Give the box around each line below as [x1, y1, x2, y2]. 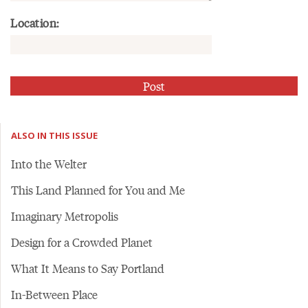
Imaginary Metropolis [11, 208, 118, 224]
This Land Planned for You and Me [11, 181, 185, 198]
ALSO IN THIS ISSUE [11, 129, 98, 142]
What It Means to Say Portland [11, 260, 164, 276]
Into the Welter [11, 155, 87, 172]
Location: [10, 14, 59, 31]
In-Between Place [11, 286, 98, 302]
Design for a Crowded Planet [11, 234, 153, 250]
